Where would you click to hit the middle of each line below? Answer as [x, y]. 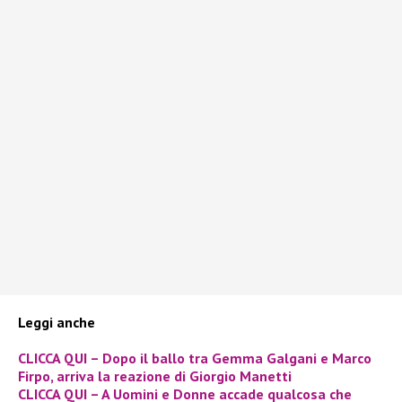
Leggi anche [57, 322]
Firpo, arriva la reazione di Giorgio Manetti [155, 376]
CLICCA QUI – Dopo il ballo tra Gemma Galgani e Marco [195, 358]
